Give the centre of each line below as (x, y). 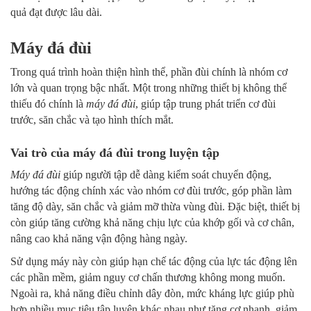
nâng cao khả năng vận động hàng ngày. (99, 239)
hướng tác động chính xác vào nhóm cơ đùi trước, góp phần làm (151, 191)
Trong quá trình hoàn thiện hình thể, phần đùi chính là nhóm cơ (149, 72)
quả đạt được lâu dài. (56, 12)
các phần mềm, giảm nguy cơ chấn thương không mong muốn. (148, 278)
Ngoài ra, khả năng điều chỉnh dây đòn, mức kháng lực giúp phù (152, 294)
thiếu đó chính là (48, 104)
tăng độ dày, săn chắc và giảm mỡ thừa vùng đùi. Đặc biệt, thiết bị (155, 207)
